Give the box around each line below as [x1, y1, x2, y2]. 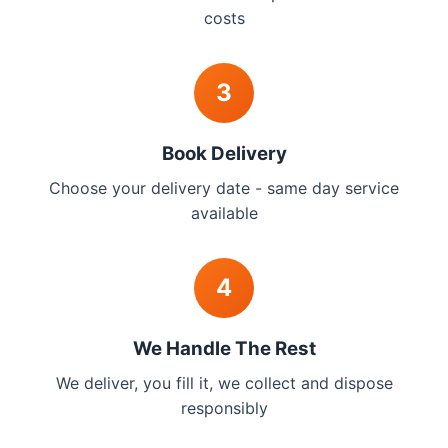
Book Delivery [161, 142, 287, 165]
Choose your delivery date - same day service [49, 178, 399, 198]
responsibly [180, 398, 268, 418]
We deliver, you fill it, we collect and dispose [55, 373, 393, 393]
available [190, 203, 258, 223]
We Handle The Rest [132, 337, 316, 360]
